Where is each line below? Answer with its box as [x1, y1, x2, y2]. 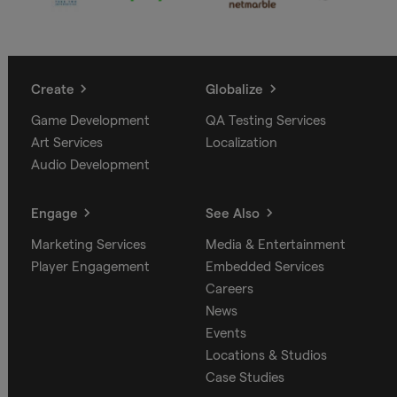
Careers [206, 280, 253, 296]
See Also [206, 205, 260, 221]
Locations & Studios [206, 346, 327, 362]
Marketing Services [30, 236, 146, 252]
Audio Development [30, 156, 150, 172]
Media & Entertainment [206, 236, 346, 252]
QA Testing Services [206, 112, 326, 128]
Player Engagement [30, 258, 150, 274]
